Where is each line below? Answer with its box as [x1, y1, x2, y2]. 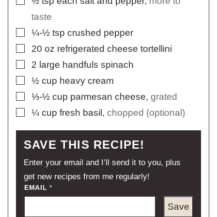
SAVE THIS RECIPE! [24, 138, 145, 151]
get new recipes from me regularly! [24, 171, 150, 181]
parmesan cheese [70, 91, 146, 102]
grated [151, 91, 177, 102]
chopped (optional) [107, 107, 185, 118]
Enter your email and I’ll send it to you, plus [24, 157, 181, 167]
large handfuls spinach [39, 59, 134, 70]
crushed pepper [67, 27, 133, 38]
